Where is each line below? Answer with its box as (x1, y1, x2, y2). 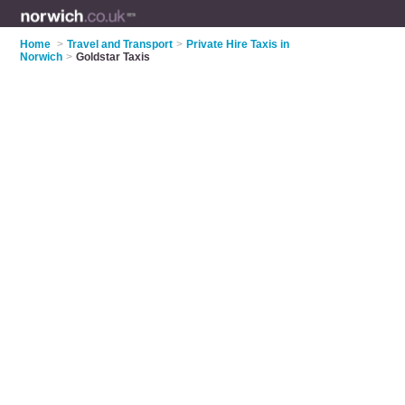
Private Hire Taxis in (186, 38, 290, 51)
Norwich (20, 51, 63, 63)
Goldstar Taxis (76, 51, 151, 63)
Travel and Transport (67, 38, 174, 51)
